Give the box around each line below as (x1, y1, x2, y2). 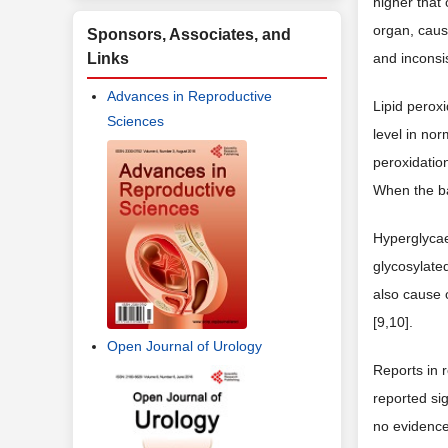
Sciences (107, 113, 164, 129)
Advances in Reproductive (107, 88, 272, 104)
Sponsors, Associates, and (87, 26, 291, 43)
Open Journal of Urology (107, 338, 262, 355)
